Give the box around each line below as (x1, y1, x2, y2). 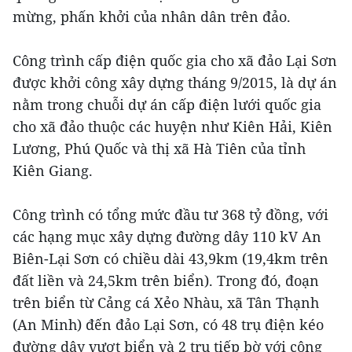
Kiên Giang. (13, 160, 93, 180)
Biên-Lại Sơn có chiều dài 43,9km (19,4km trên (13, 248, 328, 268)
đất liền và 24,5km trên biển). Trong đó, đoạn (13, 270, 319, 290)
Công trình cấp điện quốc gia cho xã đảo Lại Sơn (13, 50, 337, 70)
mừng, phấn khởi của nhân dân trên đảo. (13, 6, 291, 26)
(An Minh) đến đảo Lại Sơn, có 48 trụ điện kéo (13, 314, 324, 334)
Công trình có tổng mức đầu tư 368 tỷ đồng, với (13, 204, 328, 224)
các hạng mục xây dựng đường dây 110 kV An (13, 226, 321, 246)
